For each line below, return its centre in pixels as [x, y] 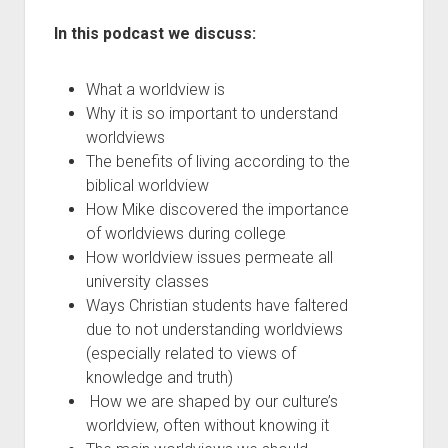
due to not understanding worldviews [214, 329]
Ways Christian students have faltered [216, 305]
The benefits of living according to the [217, 161]
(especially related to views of [190, 353]
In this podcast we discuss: [154, 33]
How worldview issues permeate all [209, 257]
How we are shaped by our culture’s [211, 401]
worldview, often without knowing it [207, 425]
